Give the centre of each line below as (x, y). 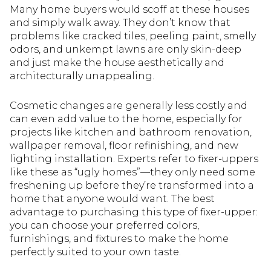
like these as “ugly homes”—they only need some (132, 172)
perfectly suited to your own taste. (95, 252)
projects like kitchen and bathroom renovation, (131, 132)
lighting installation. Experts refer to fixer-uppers (134, 158)
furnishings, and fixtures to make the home (119, 238)
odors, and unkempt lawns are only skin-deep (126, 50)
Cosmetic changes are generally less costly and (129, 105)
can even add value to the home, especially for (126, 119)
